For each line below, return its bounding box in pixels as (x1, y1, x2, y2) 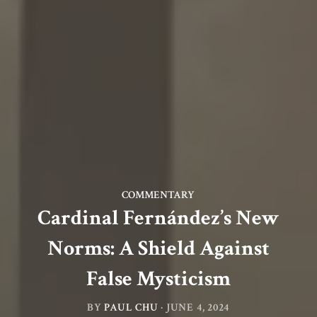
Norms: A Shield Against (47, 234, 270, 263)
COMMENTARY (122, 188, 195, 202)
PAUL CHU (104, 299, 158, 314)
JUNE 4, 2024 (166, 299, 230, 314)
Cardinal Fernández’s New (37, 204, 279, 232)
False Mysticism (86, 265, 231, 293)
